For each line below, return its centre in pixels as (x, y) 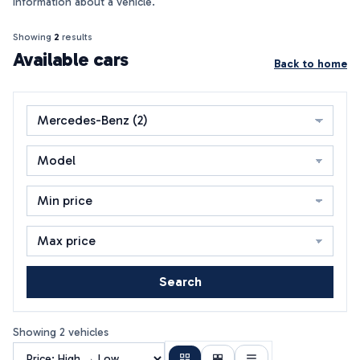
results (76, 37)
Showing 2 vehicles (61, 332)
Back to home (311, 64)
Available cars (71, 59)
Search (180, 282)
